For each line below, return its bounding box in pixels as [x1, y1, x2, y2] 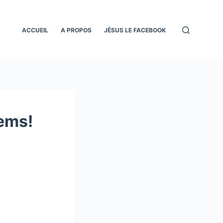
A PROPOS [61, 26, 92, 34]
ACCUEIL [22, 26, 49, 34]
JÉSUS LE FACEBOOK [104, 26, 166, 34]
